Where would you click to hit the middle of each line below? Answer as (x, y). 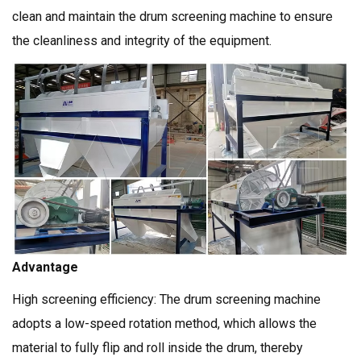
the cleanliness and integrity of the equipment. (142, 40)
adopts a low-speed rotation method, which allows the (164, 324)
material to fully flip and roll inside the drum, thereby (158, 348)
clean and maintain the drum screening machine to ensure (172, 16)
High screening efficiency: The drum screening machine (166, 300)
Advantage (45, 268)
